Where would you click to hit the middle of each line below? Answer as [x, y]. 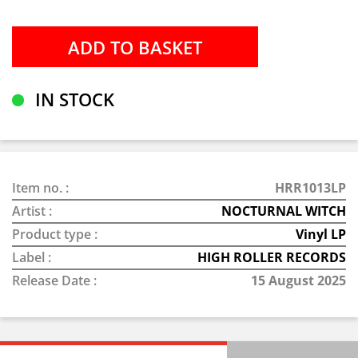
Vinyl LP [321, 234]
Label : [32, 257]
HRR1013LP [310, 188]
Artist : [32, 211]
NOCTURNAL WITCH [284, 211]
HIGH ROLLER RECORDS [272, 257]
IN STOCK [72, 99]
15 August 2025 [298, 280]
